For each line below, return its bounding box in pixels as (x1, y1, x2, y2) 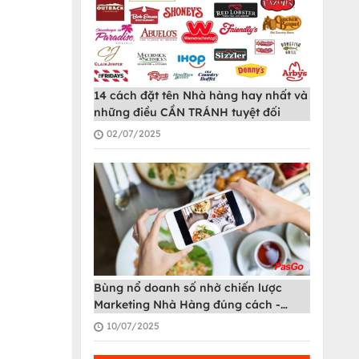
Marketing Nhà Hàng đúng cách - (94, 297, 280, 313)
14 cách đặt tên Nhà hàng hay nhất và (94, 88, 308, 103)
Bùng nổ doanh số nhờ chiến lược (94, 280, 282, 296)
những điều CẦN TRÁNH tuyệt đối (94, 105, 280, 120)
